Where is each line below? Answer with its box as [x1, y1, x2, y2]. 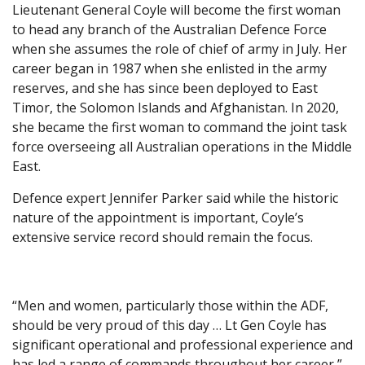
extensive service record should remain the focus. [12, 227, 313, 246]
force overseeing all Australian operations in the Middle [12, 137, 352, 156]
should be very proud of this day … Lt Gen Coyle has [12, 315, 327, 334]
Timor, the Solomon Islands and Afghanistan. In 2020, [12, 98, 339, 117]
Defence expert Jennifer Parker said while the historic [12, 188, 338, 207]
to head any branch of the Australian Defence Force [12, 20, 327, 38]
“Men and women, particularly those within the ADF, [12, 296, 328, 314]
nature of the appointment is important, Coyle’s [12, 208, 304, 226]
